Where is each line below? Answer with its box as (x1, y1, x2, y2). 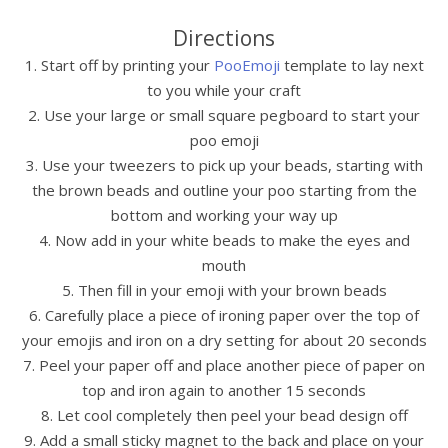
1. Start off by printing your (24, 55, 214, 76)
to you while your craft (147, 80, 301, 101)
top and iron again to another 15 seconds (82, 380, 366, 401)
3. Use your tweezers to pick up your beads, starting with (25, 155, 423, 176)
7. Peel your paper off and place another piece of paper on (23, 355, 425, 376)
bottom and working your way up (110, 205, 338, 226)
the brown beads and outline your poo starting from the (31, 180, 417, 201)
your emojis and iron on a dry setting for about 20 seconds (21, 330, 427, 351)
